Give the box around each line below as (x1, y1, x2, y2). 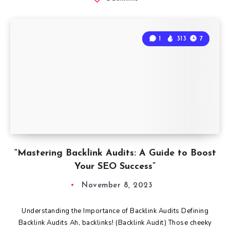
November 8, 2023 (82, 181, 152, 189)
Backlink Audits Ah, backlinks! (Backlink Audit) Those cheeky (18, 218, 212, 227)
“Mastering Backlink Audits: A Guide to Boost (14, 148, 216, 158)
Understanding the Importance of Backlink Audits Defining (22, 206, 208, 216)
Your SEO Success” (74, 161, 156, 171)
